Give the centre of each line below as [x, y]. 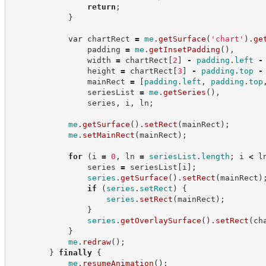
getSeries [184, 92]
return [101, 7]
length [215, 156]
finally [75, 252]
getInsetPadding [184, 49]
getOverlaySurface [161, 220]
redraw [96, 242]
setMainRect [108, 135]
